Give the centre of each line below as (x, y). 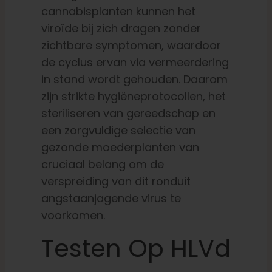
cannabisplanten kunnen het (118, 12)
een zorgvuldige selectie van (118, 131)
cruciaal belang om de (102, 165)
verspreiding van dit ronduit (116, 182)
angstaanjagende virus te (111, 199)
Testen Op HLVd (136, 249)
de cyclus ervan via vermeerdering (135, 63)
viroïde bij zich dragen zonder (121, 29)
